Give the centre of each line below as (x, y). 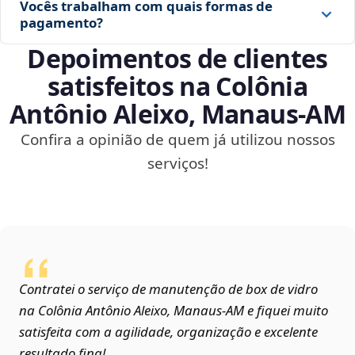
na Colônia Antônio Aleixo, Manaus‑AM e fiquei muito (174, 311)
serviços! (177, 164)
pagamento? (61, 23)
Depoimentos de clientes (177, 59)
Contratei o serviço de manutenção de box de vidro (168, 289)
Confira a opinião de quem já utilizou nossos (177, 140)
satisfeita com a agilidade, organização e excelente (168, 332)
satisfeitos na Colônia (177, 86)
